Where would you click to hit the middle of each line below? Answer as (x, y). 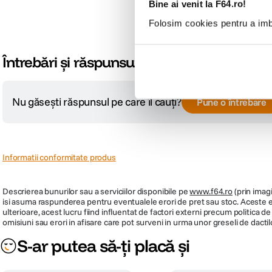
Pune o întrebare (231, 102)
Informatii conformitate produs (59, 158)
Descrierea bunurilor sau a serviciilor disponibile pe (96, 192)
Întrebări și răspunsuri (73, 62)
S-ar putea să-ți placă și (103, 246)
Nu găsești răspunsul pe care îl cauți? (97, 102)
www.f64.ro (211, 192)
